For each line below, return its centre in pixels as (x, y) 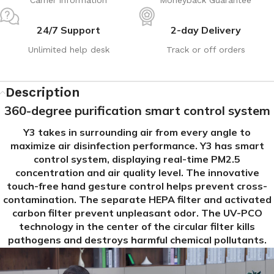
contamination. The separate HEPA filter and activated (137, 199)
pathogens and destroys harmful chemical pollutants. (137, 239)
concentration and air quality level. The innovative (137, 172)
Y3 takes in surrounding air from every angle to (137, 132)
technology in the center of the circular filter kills (137, 226)
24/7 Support (68, 30)
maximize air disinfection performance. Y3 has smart (137, 145)
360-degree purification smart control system (137, 110)
